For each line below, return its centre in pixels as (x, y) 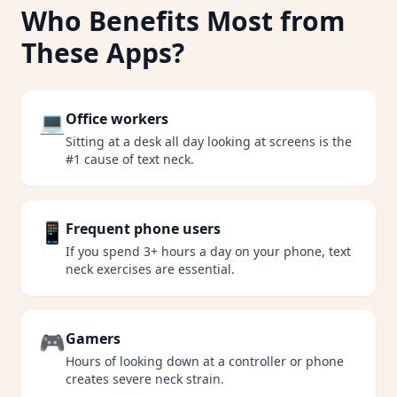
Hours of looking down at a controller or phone (205, 361)
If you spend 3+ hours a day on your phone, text (208, 251)
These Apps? (103, 53)
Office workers (117, 119)
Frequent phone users (143, 229)
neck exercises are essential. (150, 269)
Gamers (93, 339)
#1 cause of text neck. (130, 159)
